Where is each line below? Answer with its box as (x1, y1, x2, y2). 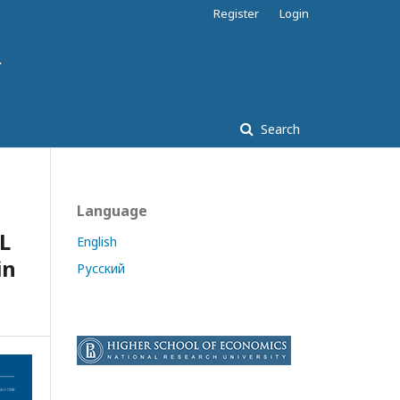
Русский (77, 260, 125, 277)
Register (213, 5, 259, 21)
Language (77, 201, 147, 221)
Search (257, 121, 300, 137)
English (77, 233, 117, 250)
